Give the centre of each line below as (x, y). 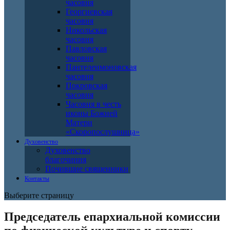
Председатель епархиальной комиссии (112, 217)
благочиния (66, 159)
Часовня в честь (93, 104)
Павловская (86, 48)
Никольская (86, 30)
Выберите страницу (39, 195)
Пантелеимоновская (101, 67)
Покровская (87, 85)
